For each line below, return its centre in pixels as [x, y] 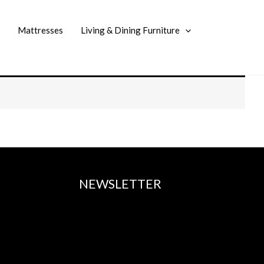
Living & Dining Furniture [130, 30]
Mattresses [40, 30]
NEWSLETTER [120, 183]
